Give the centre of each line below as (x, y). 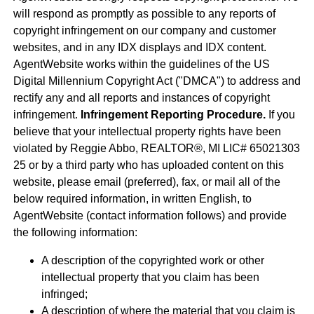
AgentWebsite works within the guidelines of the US (141, 64)
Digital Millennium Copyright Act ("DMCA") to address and (157, 81)
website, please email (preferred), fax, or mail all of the (146, 182)
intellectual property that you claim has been (150, 278)
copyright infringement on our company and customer (144, 31)
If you (280, 115)
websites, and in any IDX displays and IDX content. (139, 48)
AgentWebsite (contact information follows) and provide (150, 216)
